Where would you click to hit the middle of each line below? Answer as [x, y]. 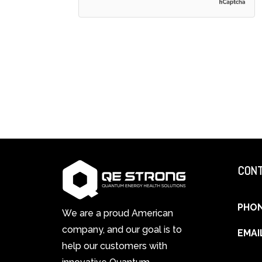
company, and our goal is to [122, 229]
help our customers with [115, 246]
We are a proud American [118, 213]
